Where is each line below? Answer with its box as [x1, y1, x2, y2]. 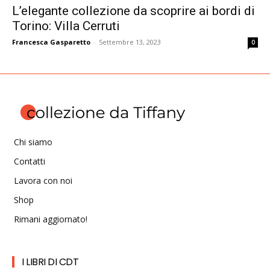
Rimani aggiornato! [14, 213, 87, 225]
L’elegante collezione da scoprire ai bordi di [12, 3, 255, 18]
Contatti [14, 155, 45, 167]
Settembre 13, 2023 [99, 37, 161, 46]
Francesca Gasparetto [12, 37, 90, 46]
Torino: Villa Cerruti [12, 18, 120, 33]
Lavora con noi [14, 174, 72, 186]
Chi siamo [14, 136, 52, 148]
